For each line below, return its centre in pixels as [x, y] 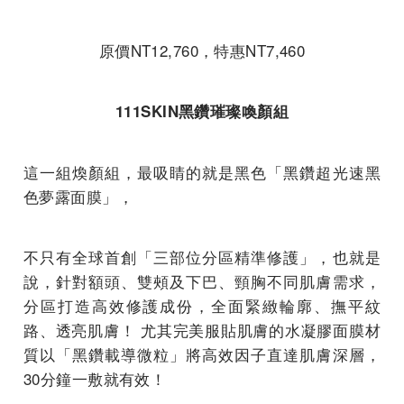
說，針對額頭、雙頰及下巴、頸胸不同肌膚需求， [202, 280]
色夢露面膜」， [79, 196]
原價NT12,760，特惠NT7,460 [202, 50]
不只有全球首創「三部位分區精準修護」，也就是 [202, 256]
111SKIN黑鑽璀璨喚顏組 [202, 110]
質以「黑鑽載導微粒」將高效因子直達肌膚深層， [202, 353]
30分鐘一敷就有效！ [95, 378]
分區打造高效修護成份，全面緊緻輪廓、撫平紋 [202, 305]
